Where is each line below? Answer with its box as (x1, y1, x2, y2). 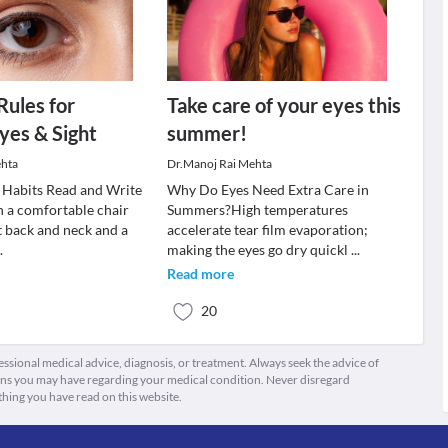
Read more (166, 265, 234, 282)
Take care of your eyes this (166, 93, 401, 117)
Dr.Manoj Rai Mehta (166, 156, 272, 171)
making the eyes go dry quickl (166, 241, 351, 258)
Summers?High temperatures (166, 201, 348, 218)
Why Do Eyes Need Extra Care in (166, 181, 369, 198)
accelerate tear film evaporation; (166, 221, 368, 238)
